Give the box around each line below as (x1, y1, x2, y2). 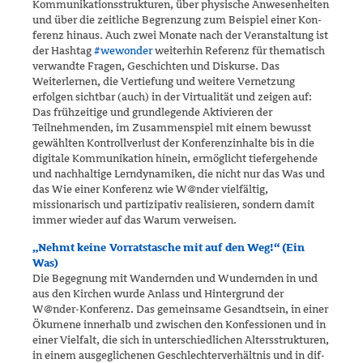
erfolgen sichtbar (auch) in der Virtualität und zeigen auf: (32, 91, 312, 104)
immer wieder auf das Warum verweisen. (32, 214, 237, 227)
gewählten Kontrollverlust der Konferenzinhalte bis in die (32, 137, 314, 150)
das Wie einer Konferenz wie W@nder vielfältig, (32, 183, 268, 196)
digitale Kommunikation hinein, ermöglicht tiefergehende (32, 152, 318, 165)
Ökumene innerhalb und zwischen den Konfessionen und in (32, 318, 326, 331)
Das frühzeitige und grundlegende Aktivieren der (32, 106, 272, 119)
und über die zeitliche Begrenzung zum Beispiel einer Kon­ (32, 14, 322, 27)
